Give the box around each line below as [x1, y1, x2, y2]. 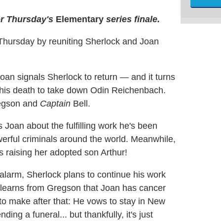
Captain [40, 99, 71, 109]
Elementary [56, 14, 104, 25]
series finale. [106, 14, 160, 25]
